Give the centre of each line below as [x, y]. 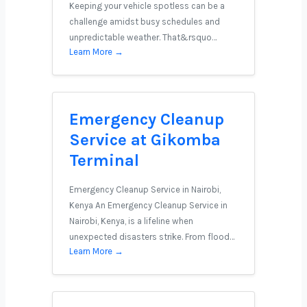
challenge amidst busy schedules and [145, 22]
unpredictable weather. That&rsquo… [143, 37]
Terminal [104, 160]
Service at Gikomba [145, 140]
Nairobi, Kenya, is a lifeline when [131, 221]
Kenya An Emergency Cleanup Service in [148, 205]
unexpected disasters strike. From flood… [152, 237]
